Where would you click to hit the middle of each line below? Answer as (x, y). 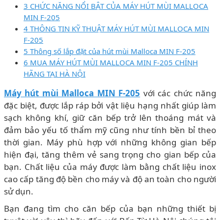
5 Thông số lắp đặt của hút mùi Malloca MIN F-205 (110, 51)
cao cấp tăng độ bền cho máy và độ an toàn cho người (110, 179)
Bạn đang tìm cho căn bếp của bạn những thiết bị (110, 208)
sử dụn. (19, 191)
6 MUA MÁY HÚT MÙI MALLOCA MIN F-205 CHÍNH (111, 62)
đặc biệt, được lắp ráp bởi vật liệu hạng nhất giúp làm (110, 105)
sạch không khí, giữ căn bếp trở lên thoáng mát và (110, 117)
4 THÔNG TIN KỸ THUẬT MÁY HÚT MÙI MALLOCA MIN (116, 28)
